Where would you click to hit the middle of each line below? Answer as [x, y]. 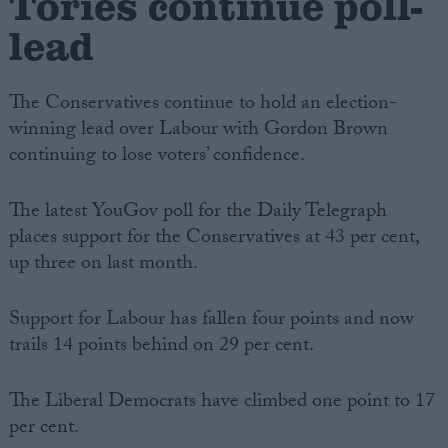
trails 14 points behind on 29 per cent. [161, 346]
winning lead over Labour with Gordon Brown [198, 130]
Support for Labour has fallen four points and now [211, 320]
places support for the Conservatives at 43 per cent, [213, 238]
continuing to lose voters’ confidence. [156, 156]
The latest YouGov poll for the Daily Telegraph [197, 212]
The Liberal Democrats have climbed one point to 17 [221, 402]
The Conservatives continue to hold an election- [202, 104]
